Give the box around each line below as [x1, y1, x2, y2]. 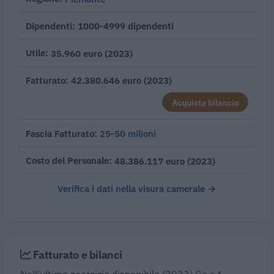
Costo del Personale [26, 155, 109, 167]
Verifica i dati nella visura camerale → [57, 182, 217, 194]
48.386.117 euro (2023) [114, 154, 215, 167]
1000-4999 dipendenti [78, 20, 174, 32]
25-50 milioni [100, 127, 156, 140]
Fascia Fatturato [26, 127, 94, 139]
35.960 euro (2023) [51, 46, 133, 59]
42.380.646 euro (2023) [71, 74, 172, 87]
